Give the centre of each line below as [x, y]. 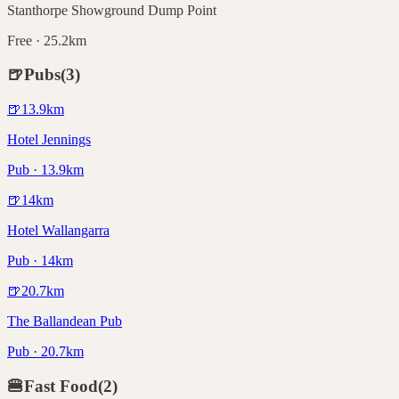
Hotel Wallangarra [58, 230]
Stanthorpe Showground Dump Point [112, 10]
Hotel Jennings [49, 139]
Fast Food [61, 386]
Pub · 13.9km [45, 169]
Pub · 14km [40, 260]
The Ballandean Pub [65, 321]
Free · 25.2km [47, 40]
